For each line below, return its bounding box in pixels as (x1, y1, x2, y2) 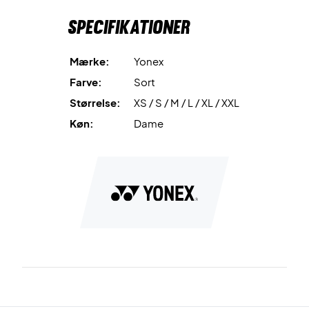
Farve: (70, 75, 102, 88)
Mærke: (70, 54, 110, 68)
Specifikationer (68, 15, 190, 39)
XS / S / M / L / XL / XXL (134, 96, 239, 109)
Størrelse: (70, 96, 121, 109)
